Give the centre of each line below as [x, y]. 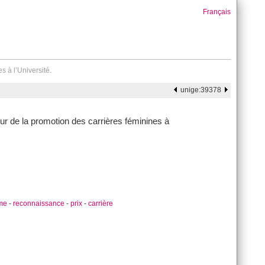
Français [217, 12]
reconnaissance [39, 203]
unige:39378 [201, 90]
